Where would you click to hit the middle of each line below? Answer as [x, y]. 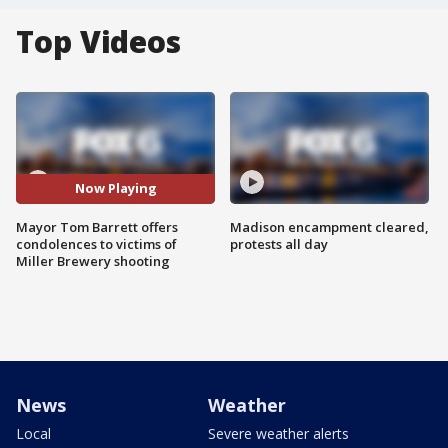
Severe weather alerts [278, 433]
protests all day [279, 243]
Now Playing [115, 188]
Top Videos [98, 41]
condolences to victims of [96, 243]
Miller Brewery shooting [93, 260]
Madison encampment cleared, [329, 226]
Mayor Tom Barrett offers [97, 226]
